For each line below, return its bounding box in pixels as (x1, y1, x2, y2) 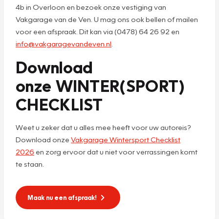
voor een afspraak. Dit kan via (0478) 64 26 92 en (16, 26, 179, 36)
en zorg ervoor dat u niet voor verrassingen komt (34, 147, 197, 156)
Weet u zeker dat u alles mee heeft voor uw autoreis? (16, 122, 191, 131)
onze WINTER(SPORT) (16, 74, 185, 96)
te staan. (16, 159, 44, 168)
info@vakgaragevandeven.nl (16, 39, 111, 48)
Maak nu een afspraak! (27, 193, 97, 201)
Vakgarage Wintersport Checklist (71, 134, 180, 144)
